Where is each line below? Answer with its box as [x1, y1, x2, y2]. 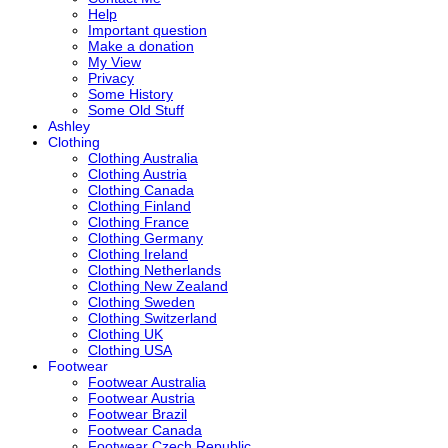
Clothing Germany [88, 229, 203, 246]
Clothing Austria [88, 165, 187, 182]
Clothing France [88, 213, 189, 230]
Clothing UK [88, 325, 163, 342]
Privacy [88, 69, 134, 86]
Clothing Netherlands [88, 261, 221, 278]
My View [88, 53, 141, 70]
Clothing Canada [88, 181, 194, 198]
